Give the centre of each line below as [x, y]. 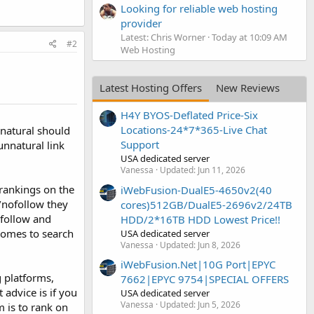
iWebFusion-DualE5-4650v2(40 [196, 190]
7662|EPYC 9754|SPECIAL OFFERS [205, 279]
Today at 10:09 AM [250, 37]
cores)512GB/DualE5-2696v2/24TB [206, 204]
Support [140, 145]
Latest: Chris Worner [163, 37]
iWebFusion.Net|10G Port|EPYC [198, 264]
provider [141, 23]
